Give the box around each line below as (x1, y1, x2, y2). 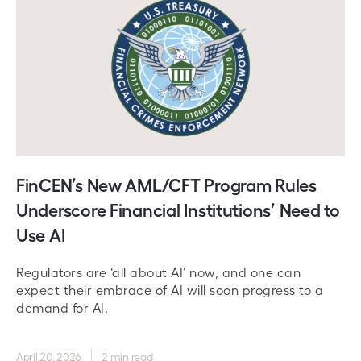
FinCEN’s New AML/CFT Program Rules (16, 173, 317, 195)
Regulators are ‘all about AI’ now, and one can (16, 264, 301, 280)
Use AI (16, 223, 65, 245)
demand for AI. (16, 300, 108, 315)
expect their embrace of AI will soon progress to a (16, 282, 323, 297)
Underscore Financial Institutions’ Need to (16, 198, 340, 220)
